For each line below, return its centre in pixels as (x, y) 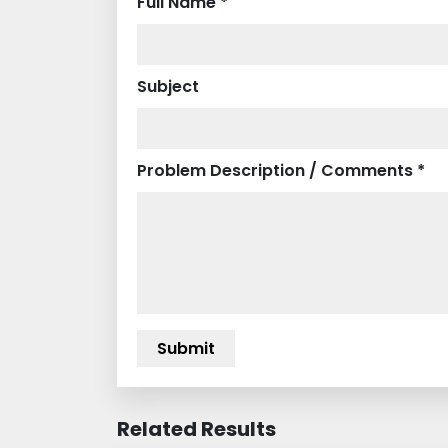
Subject (168, 87)
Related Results (196, 429)
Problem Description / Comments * (281, 171)
